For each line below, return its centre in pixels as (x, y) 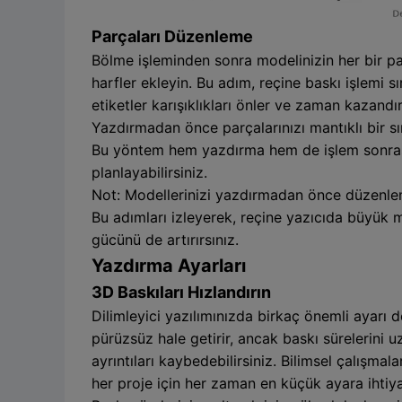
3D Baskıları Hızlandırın (181, 292)
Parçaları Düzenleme (172, 36)
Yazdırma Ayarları (169, 265)
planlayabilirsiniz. (149, 172)
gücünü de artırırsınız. (165, 239)
